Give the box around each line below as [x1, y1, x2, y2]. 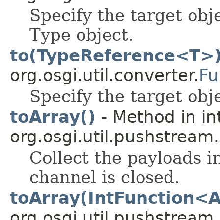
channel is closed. [29, 167, 180, 187]
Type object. [29, 25, 134, 45]
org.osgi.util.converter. [10, 65, 199, 85]
